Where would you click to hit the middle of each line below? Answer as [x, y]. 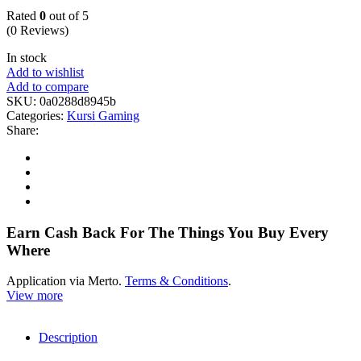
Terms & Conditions [176, 281]
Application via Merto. [66, 281]
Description [68, 338]
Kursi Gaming [103, 115]
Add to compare [48, 86]
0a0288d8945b [78, 101]
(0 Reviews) [37, 30]
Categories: [37, 115]
